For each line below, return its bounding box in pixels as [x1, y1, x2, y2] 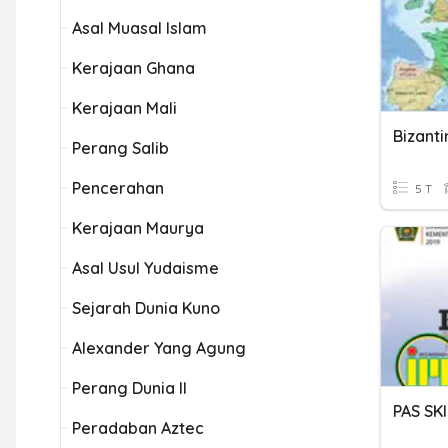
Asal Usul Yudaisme [72, 258, 219, 278]
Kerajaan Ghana [72, 58, 195, 78]
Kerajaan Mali [72, 98, 177, 118]
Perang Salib [72, 138, 169, 158]
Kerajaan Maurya [72, 218, 204, 238]
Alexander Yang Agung [72, 338, 246, 358]
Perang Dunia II [72, 378, 187, 398]
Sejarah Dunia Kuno [72, 298, 220, 318]
